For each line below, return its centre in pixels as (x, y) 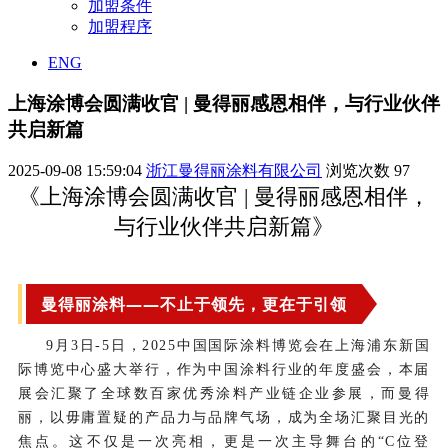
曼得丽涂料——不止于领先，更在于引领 (194, 304)
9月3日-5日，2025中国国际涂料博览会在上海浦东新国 (238, 346)
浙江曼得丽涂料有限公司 (234, 171)
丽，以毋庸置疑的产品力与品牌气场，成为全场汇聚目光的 (224, 418)
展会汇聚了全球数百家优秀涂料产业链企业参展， (200, 394)
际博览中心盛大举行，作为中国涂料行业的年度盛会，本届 (224, 370)
